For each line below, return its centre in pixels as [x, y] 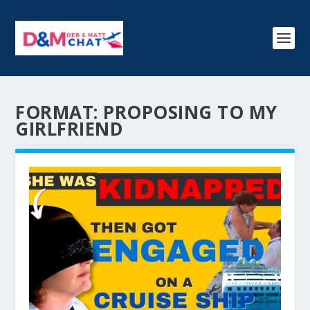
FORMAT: [60, 112]
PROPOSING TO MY [190, 112]
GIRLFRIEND [70, 129]
